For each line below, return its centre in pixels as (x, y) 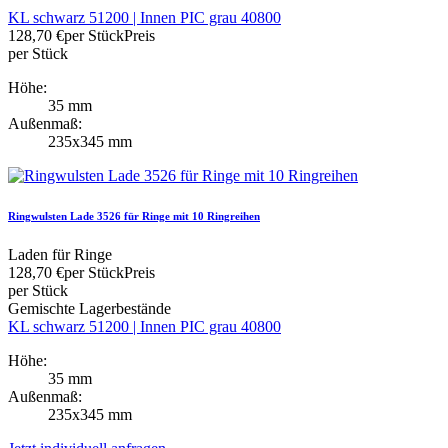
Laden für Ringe (60, 255)
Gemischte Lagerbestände (89, 309)
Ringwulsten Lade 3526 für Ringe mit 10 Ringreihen (134, 215)
